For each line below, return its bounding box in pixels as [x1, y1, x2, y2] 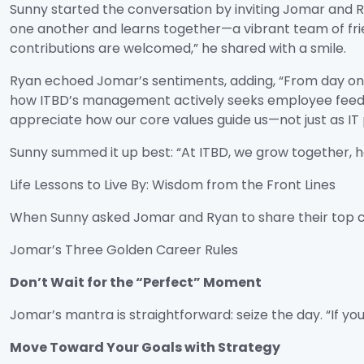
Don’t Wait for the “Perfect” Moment [10, 273, 262, 292]
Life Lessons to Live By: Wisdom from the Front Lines [10, 175, 336, 194]
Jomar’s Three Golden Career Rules [10, 240, 238, 259]
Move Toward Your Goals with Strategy [10, 338, 280, 357]
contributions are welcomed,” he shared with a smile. [10, 39, 346, 58]
